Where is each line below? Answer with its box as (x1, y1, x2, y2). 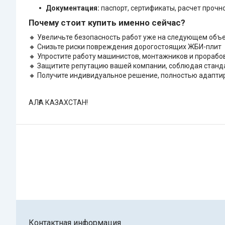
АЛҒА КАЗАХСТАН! (29, 98, 88, 107)
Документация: (46, 4, 99, 13)
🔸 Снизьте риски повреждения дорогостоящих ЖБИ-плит (29, 43, 221, 51)
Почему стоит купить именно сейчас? (29, 18, 185, 28)
